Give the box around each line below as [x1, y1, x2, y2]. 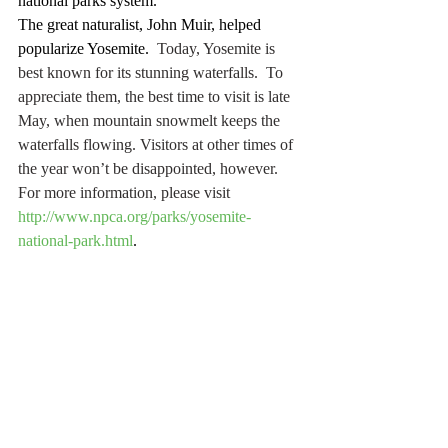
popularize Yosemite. [18, 39, 149, 57]
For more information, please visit [18, 183, 234, 201]
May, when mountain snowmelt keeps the [18, 111, 284, 129]
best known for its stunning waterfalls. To [18, 63, 287, 81]
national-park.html [18, 231, 133, 249]
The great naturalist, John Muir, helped [18, 15, 265, 33]
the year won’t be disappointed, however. [18, 159, 286, 177]
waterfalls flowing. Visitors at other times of [18, 135, 297, 153]
